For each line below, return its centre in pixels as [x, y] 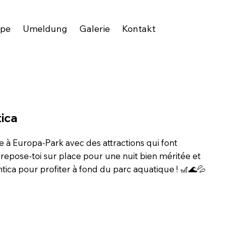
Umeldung [45, 28]
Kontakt [139, 28]
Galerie [94, 28]
